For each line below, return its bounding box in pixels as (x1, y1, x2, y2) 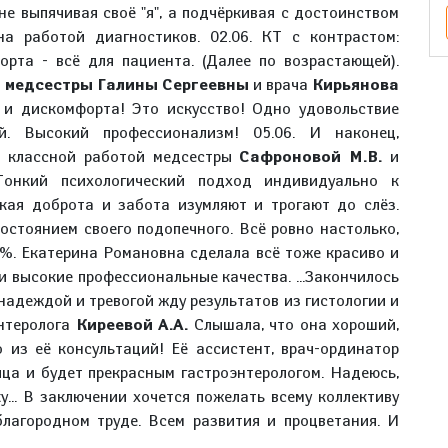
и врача (248, 75, 313, 94)
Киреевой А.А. (75, 315, 188, 334)
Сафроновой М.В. (239, 147, 383, 166)
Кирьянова (312, 75, 400, 94)
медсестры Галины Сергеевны (4, 75, 249, 94)
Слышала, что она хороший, (188, 315, 399, 334)
